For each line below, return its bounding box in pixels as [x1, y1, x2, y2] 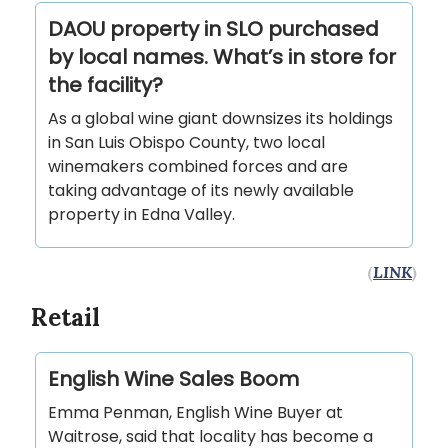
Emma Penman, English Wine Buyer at [48, 400, 343, 424]
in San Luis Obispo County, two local [48, 130, 325, 154]
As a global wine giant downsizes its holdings [48, 106, 393, 130]
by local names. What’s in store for [48, 42, 396, 71]
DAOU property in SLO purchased [48, 14, 379, 43]
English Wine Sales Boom [48, 364, 299, 393]
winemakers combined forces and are [48, 154, 348, 178]
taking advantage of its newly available [48, 178, 354, 202]
